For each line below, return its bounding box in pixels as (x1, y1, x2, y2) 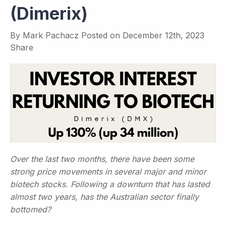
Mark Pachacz (23, 30, 79, 40)
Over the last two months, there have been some (10, 153, 194, 164)
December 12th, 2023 (123, 30, 204, 40)
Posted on (79, 30, 123, 40)
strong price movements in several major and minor (10, 166, 206, 177)
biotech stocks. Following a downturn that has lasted (10, 179, 210, 189)
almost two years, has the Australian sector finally (10, 191, 199, 202)
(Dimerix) (10, 3, 88, 24)
